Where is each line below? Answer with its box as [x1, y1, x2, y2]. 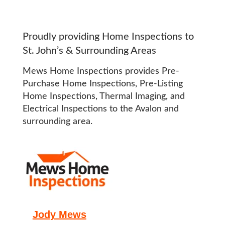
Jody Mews [32, 208, 86, 220]
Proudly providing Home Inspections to [22, 31, 194, 42]
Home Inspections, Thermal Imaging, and [22, 91, 185, 101]
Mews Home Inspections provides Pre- [22, 66, 179, 76]
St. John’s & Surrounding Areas [22, 45, 156, 56]
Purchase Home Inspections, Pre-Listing [22, 79, 183, 88]
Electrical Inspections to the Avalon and [22, 104, 179, 114]
